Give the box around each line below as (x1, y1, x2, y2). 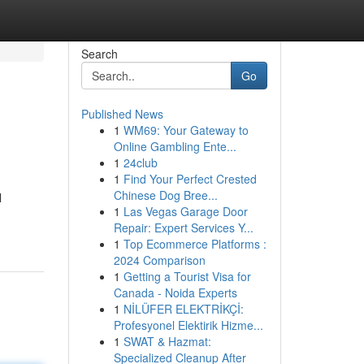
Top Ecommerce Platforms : (123, 236, 266, 252)
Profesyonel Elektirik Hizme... (113, 317, 263, 333)
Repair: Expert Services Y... (113, 219, 253, 236)
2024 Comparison (113, 252, 206, 268)
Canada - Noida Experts (113, 284, 237, 301)
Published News (80, 106, 163, 122)
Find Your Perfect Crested (123, 171, 257, 187)
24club (123, 154, 158, 171)
